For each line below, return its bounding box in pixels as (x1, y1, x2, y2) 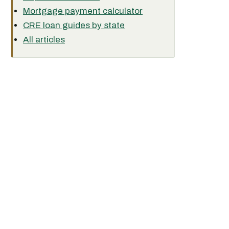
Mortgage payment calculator (23, 6, 143, 16)
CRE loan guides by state (23, 20, 125, 30)
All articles (23, 35, 65, 44)
